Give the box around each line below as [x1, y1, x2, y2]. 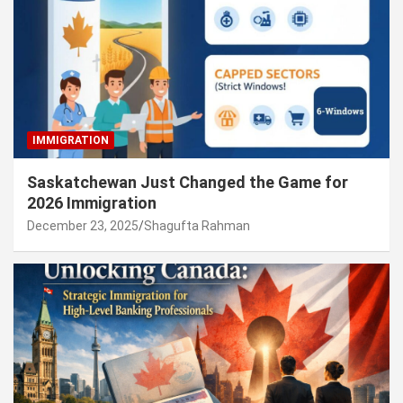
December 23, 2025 [27, 218, 139, 233]
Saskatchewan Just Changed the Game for [27, 172, 348, 192]
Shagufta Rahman [144, 218, 250, 233]
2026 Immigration [27, 193, 157, 212]
